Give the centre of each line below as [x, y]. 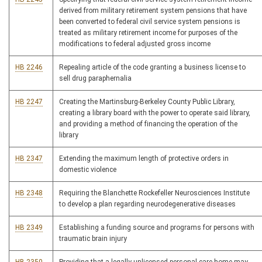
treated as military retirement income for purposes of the [148, 33]
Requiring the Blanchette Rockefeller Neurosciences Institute [154, 193]
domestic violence [88, 170]
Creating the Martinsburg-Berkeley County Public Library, [147, 102]
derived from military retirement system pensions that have [153, 11]
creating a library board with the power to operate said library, [155, 113]
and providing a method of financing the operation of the [148, 124]
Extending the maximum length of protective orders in [144, 158]
